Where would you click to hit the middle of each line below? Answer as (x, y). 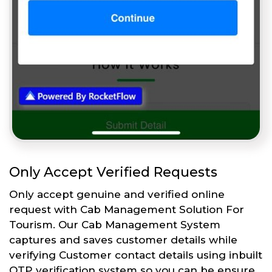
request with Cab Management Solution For (127, 209)
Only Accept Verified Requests (113, 172)
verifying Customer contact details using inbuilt (136, 255)
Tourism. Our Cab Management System (115, 224)
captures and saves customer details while (123, 240)
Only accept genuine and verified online (117, 194)
